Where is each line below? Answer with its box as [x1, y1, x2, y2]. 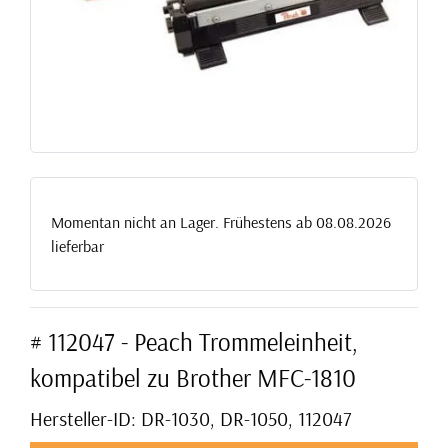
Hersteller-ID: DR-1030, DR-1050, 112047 [30, 405, 351, 431]
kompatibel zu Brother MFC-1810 [30, 361, 356, 393]
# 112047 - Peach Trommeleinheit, [30, 325, 358, 357]
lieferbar [51, 235, 104, 256]
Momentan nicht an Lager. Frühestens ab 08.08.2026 [51, 211, 391, 232]
